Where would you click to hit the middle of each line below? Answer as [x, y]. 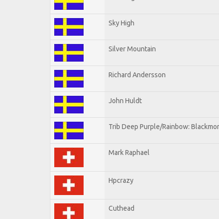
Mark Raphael [129, 152]
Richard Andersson [137, 75]
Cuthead [121, 208]
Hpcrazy [121, 180]
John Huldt [125, 100]
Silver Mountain [132, 49]
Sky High [121, 23]
